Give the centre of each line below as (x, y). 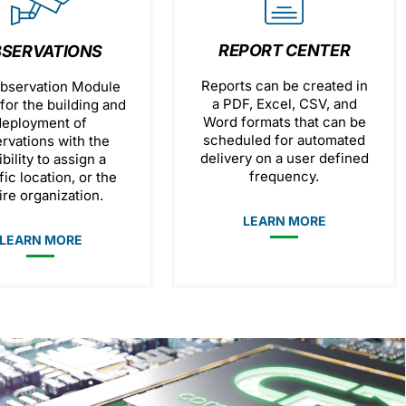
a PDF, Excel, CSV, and (284, 104)
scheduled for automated (285, 140)
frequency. (285, 176)
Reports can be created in (284, 86)
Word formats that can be (284, 122)
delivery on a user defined (284, 158)
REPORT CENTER (284, 50)
